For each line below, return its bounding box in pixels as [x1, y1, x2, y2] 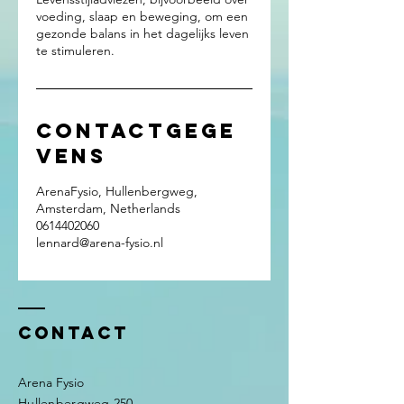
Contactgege [36, 118, 236, 143]
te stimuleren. [36, 42, 115, 59]
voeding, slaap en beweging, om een [36, 8, 248, 24]
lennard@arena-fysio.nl [36, 234, 163, 251]
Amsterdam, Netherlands [36, 200, 180, 216]
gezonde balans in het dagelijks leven [36, 25, 249, 41]
